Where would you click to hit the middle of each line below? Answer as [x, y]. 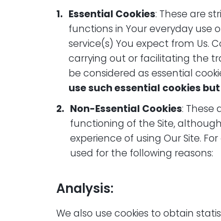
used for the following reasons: [142, 153]
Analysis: [85, 189]
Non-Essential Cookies [126, 109]
